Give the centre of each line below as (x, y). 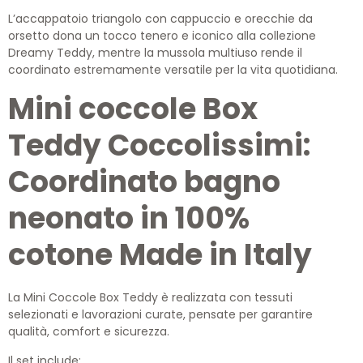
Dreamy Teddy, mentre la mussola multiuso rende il (155, 53)
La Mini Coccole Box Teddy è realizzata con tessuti (150, 298)
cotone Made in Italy (160, 255)
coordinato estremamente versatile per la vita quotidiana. (173, 70)
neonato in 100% (129, 219)
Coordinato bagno (144, 182)
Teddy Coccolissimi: (159, 146)
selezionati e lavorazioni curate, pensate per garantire (160, 315)
